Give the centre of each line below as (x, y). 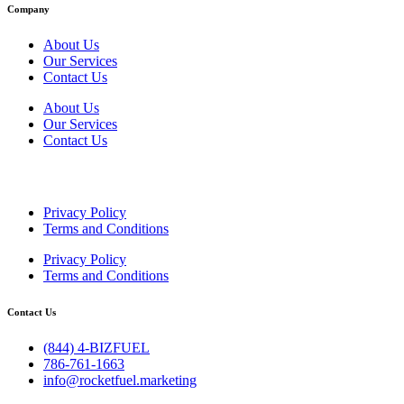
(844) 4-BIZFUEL (96, 347)
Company (28, 9)
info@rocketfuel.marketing (120, 380)
